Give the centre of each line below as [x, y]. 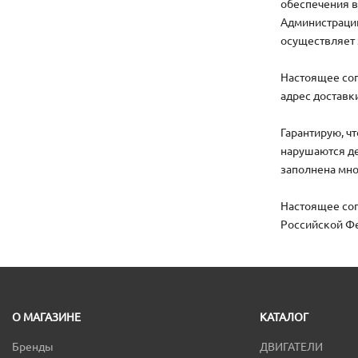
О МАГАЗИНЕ [46, 317]
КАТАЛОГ [284, 317]
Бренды [33, 346]
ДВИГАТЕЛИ [292, 346]
